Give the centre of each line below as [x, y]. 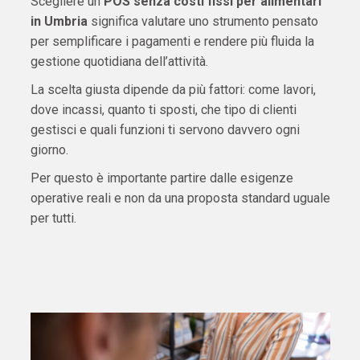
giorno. [49, 150]
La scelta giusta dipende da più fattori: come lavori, [173, 90]
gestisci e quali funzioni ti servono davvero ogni [165, 130]
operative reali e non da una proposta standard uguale [180, 198]
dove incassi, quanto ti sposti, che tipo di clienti [163, 110]
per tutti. [53, 219]
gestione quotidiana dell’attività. [119, 62]
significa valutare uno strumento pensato [202, 22]
